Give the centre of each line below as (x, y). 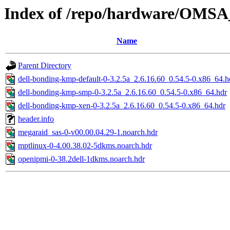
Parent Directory (45, 66)
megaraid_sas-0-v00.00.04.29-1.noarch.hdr (88, 132)
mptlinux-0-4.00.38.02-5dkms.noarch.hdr (85, 146)
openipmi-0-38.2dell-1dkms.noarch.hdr (81, 159)
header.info (36, 119)
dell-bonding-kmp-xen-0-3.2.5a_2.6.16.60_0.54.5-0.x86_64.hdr (122, 106)
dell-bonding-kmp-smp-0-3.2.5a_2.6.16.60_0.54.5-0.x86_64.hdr (122, 92)
